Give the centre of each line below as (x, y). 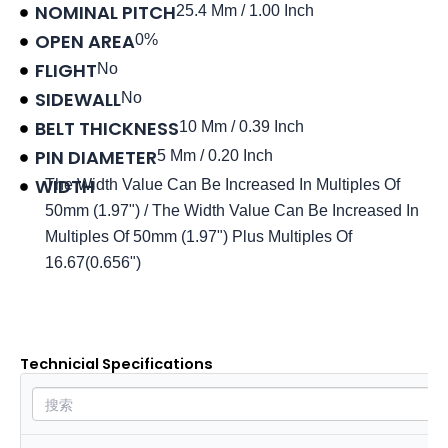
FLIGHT (66, 71)
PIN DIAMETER (96, 158)
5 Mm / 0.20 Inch (215, 156)
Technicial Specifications (116, 364)
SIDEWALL (78, 100)
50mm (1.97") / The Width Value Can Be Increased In (232, 211)
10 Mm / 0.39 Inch (241, 127)
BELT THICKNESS (107, 129)
